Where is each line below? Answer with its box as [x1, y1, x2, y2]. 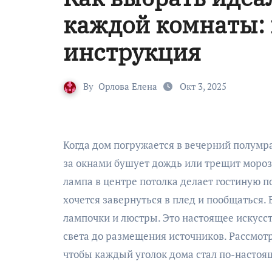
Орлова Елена [98, 80, 157, 92]
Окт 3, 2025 [177, 80, 226, 92]
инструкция [63, 37, 201, 67]
